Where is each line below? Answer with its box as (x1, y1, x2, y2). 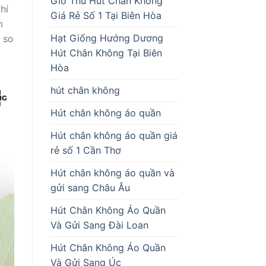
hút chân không (50, 84, 120, 96)
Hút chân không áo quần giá (50, 129, 178, 141)
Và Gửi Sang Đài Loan (50, 218, 148, 231)
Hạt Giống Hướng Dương (50, 31, 163, 44)
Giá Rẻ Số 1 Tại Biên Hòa (50, 9, 161, 21)
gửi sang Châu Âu (50, 181, 130, 194)
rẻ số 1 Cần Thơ (50, 144, 121, 156)
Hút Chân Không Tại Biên (50, 46, 162, 59)
